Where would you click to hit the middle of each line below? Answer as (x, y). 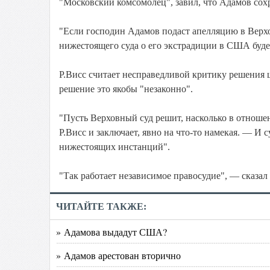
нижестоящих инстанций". (115, 147)
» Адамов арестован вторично (118, 255)
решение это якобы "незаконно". (126, 89)
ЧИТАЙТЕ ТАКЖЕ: (101, 206)
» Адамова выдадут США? (111, 232)
